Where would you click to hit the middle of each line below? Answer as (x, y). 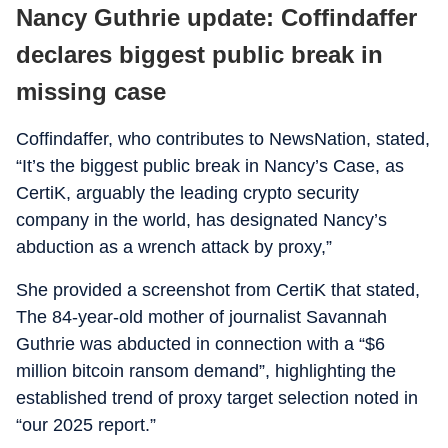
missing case (91, 91)
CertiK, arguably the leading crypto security (187, 193)
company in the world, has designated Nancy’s (201, 220)
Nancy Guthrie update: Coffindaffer (216, 17)
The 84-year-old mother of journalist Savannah (201, 317)
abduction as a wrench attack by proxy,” (174, 247)
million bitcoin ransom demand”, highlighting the (206, 371)
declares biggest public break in (199, 54)
